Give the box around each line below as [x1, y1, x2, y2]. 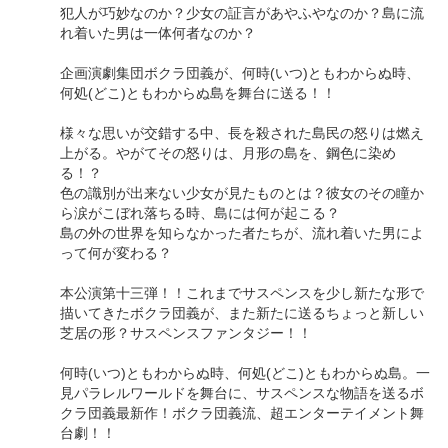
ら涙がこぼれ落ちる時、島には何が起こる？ [60, 204, 340, 221]
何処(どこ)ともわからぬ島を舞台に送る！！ [60, 84, 336, 101]
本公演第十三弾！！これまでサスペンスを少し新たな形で [60, 284, 424, 301]
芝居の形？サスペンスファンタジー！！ [60, 324, 312, 341]
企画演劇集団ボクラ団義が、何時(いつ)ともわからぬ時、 [60, 64, 420, 81]
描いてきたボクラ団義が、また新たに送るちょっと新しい [60, 304, 424, 321]
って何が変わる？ [60, 244, 172, 261]
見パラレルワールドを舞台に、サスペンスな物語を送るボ [60, 384, 424, 401]
